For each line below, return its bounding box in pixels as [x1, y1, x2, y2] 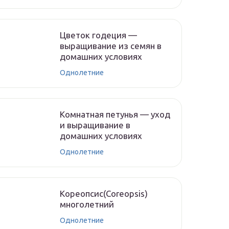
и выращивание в [60, 120, 130, 130]
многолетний [60, 199, 114, 209]
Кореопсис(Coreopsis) [60, 189, 148, 198]
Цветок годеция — [60, 30, 137, 40]
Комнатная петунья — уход [60, 109, 170, 119]
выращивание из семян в [60, 41, 162, 51]
